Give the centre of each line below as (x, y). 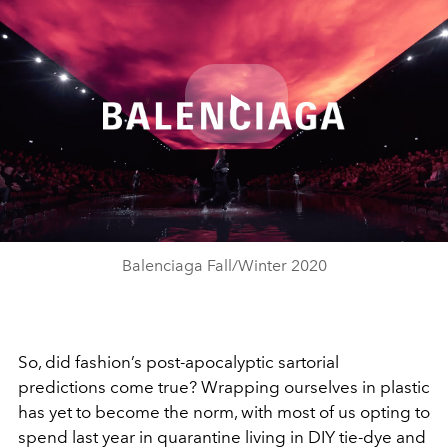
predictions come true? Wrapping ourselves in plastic (224, 386)
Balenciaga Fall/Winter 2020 (224, 265)
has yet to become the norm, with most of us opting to (224, 411)
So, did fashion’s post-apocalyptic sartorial (178, 361)
